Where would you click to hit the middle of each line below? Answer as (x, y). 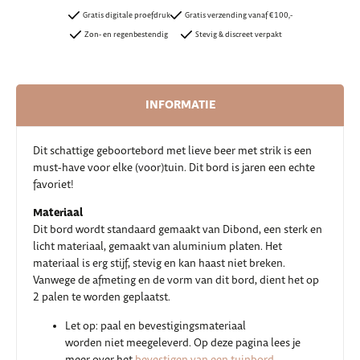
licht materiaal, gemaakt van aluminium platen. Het (157, 247)
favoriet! (53, 185)
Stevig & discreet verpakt (238, 35)
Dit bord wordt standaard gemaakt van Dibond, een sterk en (178, 230)
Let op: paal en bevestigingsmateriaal (155, 326)
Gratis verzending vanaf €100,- (238, 15)
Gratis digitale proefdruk (126, 15)
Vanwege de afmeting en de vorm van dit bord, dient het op (176, 281)
